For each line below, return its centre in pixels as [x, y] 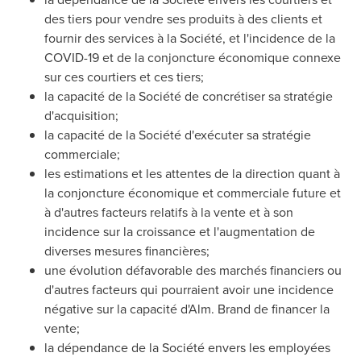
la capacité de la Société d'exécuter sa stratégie [178, 135]
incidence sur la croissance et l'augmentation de [180, 231]
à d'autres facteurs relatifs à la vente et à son [169, 212]
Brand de [243, 309]
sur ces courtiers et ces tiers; [124, 77]
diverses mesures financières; [127, 251]
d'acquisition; [81, 115]
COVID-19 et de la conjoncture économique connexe [193, 57]
